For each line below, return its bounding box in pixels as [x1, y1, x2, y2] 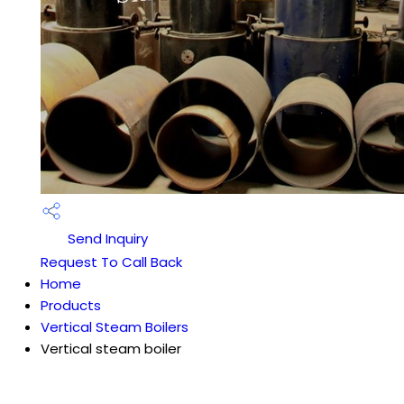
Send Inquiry [64, 229, 148, 249]
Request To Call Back [41, 252, 182, 271]
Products [41, 296, 101, 315]
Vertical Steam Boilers [41, 317, 188, 336]
